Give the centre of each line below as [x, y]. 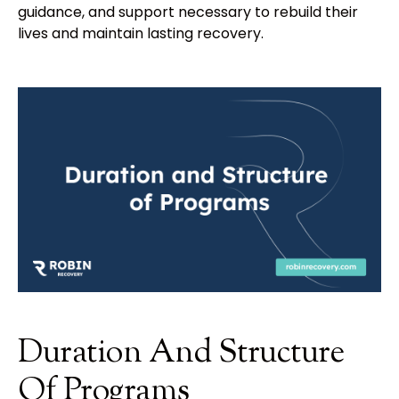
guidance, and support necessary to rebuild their [188, 12]
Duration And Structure [181, 353]
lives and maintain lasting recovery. [141, 34]
